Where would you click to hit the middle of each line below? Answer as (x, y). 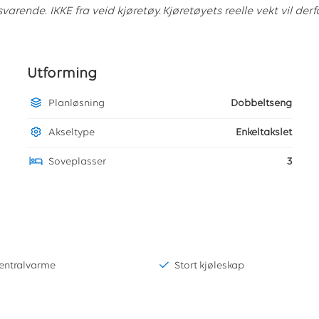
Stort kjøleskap (209, 266)
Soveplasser (78, 162)
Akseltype (72, 133)
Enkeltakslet (263, 133)
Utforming (62, 74)
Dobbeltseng (261, 104)
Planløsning (77, 104)
